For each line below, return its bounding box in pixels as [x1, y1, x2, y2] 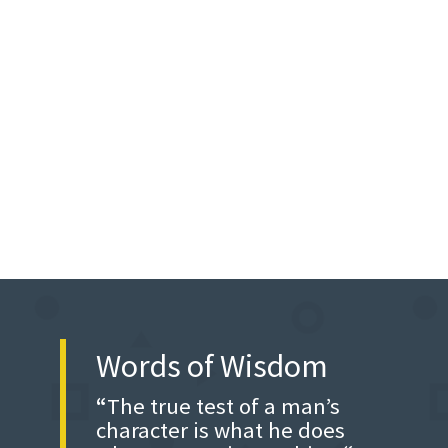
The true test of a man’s [106, 392, 340, 420]
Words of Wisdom [95, 346, 328, 386]
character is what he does [95, 416, 345, 444]
